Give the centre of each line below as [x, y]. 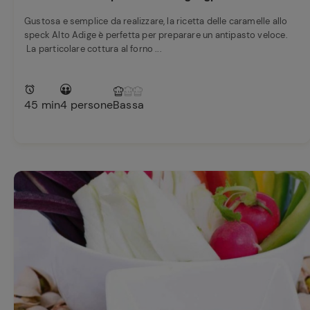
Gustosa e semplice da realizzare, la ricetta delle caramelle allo [156, 21]
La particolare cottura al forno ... [93, 49]
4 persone [87, 105]
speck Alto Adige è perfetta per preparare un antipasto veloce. [156, 35]
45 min [43, 105]
